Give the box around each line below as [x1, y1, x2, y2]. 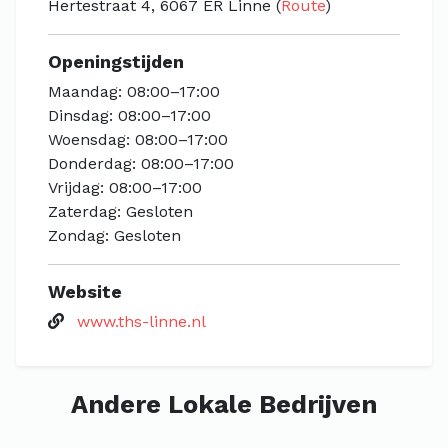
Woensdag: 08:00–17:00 [48, 130, 228, 149]
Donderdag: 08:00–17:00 [48, 154, 234, 173]
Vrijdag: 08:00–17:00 [48, 178, 202, 197]
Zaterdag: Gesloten [48, 202, 193, 221]
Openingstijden [48, 51, 184, 72]
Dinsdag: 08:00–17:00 [48, 106, 211, 125]
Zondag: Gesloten [48, 226, 181, 245]
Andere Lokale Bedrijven [71, 390, 377, 419]
